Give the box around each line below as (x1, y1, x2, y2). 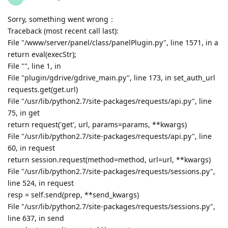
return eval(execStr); (8, 49, 76, 60)
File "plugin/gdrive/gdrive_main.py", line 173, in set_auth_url (8, 73, 215, 83)
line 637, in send (8, 213, 64, 223)
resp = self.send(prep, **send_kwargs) (8, 190, 139, 200)
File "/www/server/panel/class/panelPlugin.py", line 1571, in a (8, 38, 218, 48)
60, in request (8, 143, 55, 153)
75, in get (8, 108, 40, 118)
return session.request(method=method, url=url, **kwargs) (8, 155, 211, 165)
